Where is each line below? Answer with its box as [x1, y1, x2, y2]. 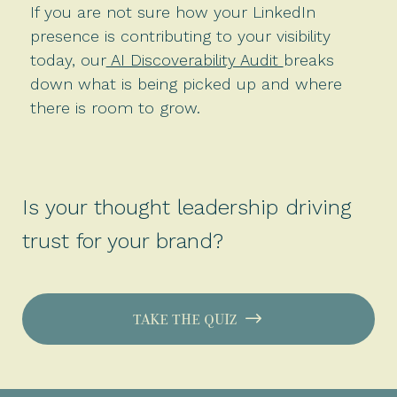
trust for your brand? [21, 228, 223, 253]
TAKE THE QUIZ [132, 309, 237, 330]
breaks [283, 50, 334, 69]
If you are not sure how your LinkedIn [29, 2, 315, 21]
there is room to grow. [29, 97, 206, 117]
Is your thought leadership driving [21, 194, 352, 220]
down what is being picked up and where [29, 74, 342, 93]
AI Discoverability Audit [105, 50, 284, 69]
